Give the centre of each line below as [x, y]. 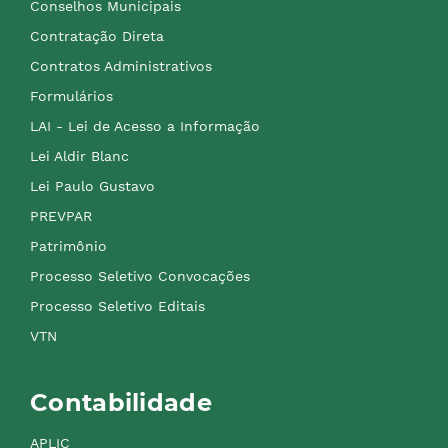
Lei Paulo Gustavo [92, 186]
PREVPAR [61, 216]
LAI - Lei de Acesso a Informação [145, 126]
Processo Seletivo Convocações [140, 276]
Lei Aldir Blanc [79, 156]
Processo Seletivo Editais [117, 306]
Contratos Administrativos [121, 66]
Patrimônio [68, 246]
